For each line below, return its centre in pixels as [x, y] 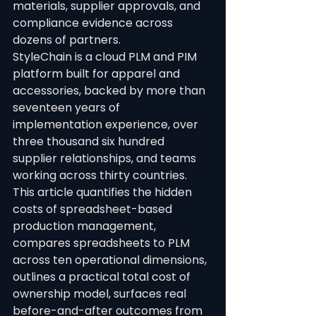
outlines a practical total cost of [103, 277]
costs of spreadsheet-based [94, 209]
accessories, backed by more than [110, 91]
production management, [86, 226]
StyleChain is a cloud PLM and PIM [106, 57]
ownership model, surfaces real [101, 294]
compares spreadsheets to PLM [103, 243]
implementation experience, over [107, 124]
